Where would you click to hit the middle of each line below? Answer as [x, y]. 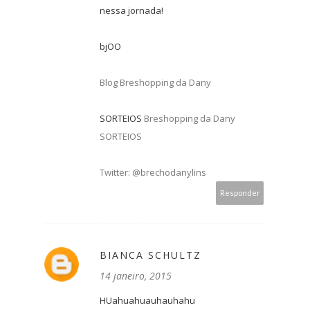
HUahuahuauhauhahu [147, 300]
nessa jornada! [131, 10]
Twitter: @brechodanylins [153, 172]
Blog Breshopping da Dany [155, 82]
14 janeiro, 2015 [136, 275]
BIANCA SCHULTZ [151, 255]
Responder [240, 192]
